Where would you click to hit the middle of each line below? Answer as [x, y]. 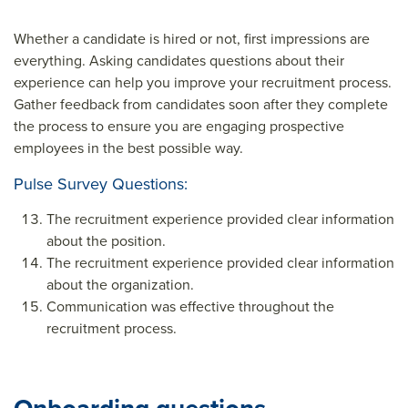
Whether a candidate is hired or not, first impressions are [192, 39]
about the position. [106, 241]
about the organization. [120, 285]
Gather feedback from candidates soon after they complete [201, 104]
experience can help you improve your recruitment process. [203, 82]
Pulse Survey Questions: [101, 184]
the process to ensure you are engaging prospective [179, 126]
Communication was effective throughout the [190, 306]
